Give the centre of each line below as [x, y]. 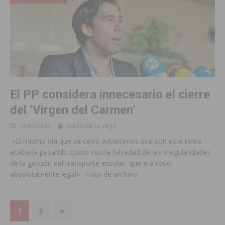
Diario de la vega [91, 126]
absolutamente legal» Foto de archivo [74, 174]
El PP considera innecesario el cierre [110, 95]
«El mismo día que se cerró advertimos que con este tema [106, 141]
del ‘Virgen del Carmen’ [73, 110]
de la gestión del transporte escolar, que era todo [91, 163]
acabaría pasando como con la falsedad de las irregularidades [110, 152]
